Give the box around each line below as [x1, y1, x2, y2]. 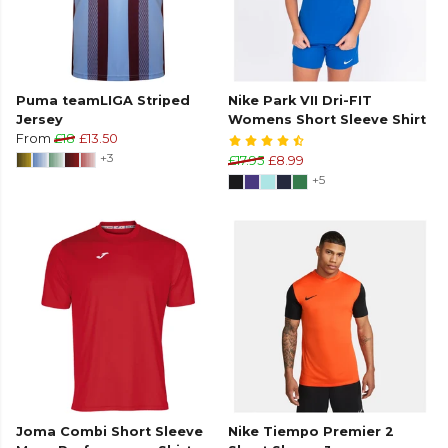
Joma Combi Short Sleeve [16, 424, 203, 440]
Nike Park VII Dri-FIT [228, 93, 372, 109]
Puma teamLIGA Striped [16, 93, 190, 109]
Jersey [16, 112, 63, 128]
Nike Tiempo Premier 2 [228, 424, 394, 440]
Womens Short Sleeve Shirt [228, 112, 426, 128]
